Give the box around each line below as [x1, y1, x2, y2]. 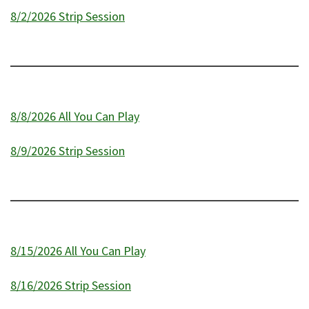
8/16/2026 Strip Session [10, 277, 131, 293]
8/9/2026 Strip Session [10, 142, 125, 159]
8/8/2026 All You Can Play [10, 108, 139, 125]
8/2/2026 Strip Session [10, 8, 125, 25]
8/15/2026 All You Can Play [10, 243, 146, 259]
